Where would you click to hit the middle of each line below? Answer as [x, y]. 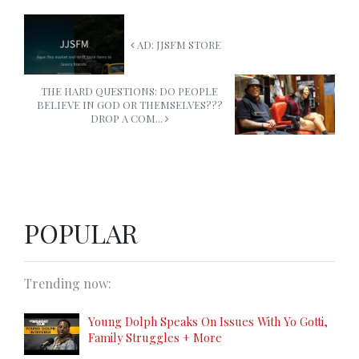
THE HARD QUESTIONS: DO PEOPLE [129, 91]
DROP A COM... [127, 119]
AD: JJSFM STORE [178, 45]
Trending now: [68, 284]
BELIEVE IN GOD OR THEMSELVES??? [129, 105]
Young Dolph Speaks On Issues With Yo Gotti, [208, 322]
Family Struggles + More [155, 338]
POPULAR [81, 233]
